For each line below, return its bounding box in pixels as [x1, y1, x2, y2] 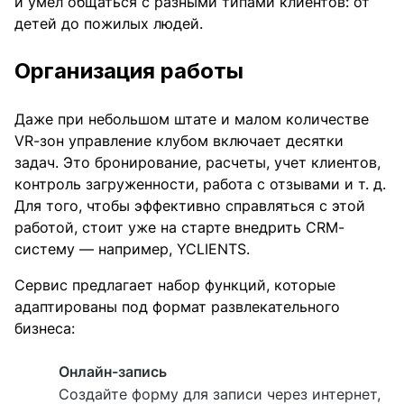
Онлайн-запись [59, 363, 167, 381]
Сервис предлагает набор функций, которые [14, 276, 335, 295]
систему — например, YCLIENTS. [14, 240, 254, 259]
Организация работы [14, 58, 243, 85]
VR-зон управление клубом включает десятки [14, 132, 344, 151]
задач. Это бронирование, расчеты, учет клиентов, [14, 153, 381, 172]
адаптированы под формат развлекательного [14, 298, 340, 317]
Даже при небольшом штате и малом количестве [14, 110, 369, 129]
